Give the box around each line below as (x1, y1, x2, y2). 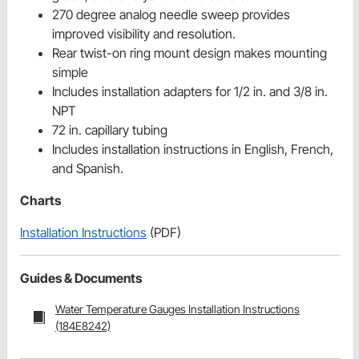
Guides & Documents (20, 270, 142, 287)
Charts (20, 192, 61, 209)
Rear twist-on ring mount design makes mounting (52, 45, 327, 62)
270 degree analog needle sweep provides (52, 6, 290, 23)
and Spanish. (52, 160, 123, 177)
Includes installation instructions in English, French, (52, 141, 333, 158)
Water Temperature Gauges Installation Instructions (55, 302, 300, 317)
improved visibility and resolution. (52, 26, 236, 42)
